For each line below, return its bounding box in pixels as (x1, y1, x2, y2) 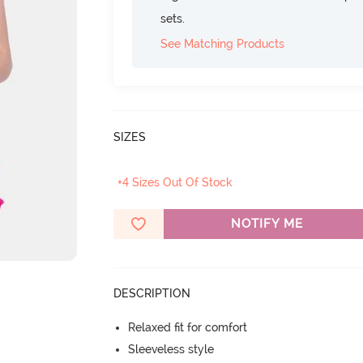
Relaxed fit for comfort (128, 321, 248, 334)
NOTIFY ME (230, 216, 303, 231)
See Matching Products (160, 37, 285, 50)
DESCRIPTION (113, 287, 191, 300)
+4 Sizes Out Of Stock (117, 176, 233, 189)
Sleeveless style (128, 343, 215, 356)
